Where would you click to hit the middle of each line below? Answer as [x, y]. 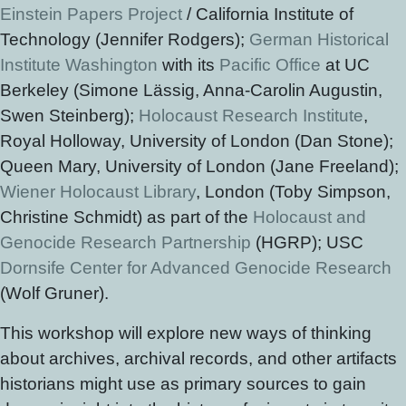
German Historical [319, 39]
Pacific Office [270, 65]
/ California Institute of [268, 14]
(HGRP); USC [307, 242]
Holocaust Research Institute [251, 116]
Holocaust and [309, 217]
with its [188, 65]
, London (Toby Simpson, [293, 192]
